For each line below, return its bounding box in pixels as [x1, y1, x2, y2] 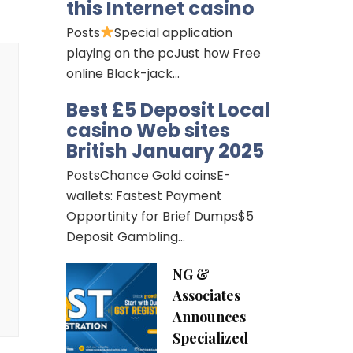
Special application [113, 23, 232, 42]
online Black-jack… [65, 64, 180, 83]
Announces [172, 307, 246, 326]
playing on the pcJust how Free [65, 43, 261, 62]
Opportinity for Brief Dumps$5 [65, 206, 254, 225]
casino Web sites [65, 117, 230, 143]
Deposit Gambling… [65, 227, 185, 246]
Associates [172, 285, 240, 305]
